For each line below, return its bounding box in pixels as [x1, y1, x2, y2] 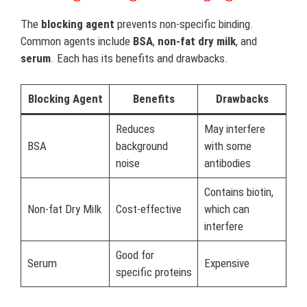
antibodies [204, 156, 251, 170]
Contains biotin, [204, 185, 273, 199]
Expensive [204, 256, 249, 270]
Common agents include [21, 34, 133, 48]
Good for [115, 248, 154, 262]
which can [204, 202, 249, 216]
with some [204, 139, 251, 153]
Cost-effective [115, 202, 182, 216]
